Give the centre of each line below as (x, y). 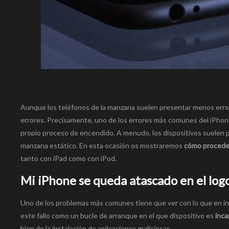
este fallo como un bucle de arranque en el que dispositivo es (118, 216)
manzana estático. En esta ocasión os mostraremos (102, 146)
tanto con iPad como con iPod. (68, 158)
